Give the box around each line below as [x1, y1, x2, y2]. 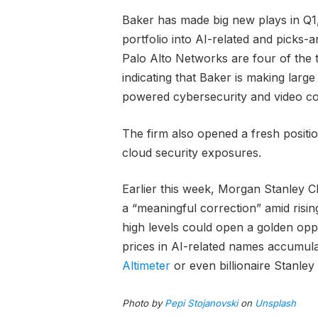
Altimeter [121, 258, 170, 273]
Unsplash [254, 297, 296, 309]
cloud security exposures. [121, 145, 261, 160]
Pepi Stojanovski [164, 297, 238, 309]
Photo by [121, 297, 165, 309]
